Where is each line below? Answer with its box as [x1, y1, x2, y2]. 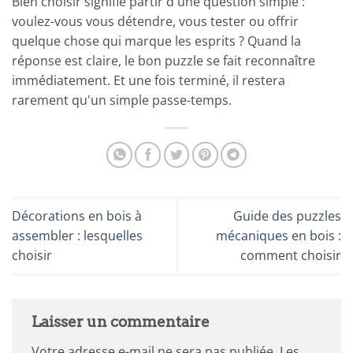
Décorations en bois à [12, 207, 142, 225]
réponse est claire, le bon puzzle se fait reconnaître [12, 51, 315, 69]
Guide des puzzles [233, 207, 341, 225]
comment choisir [240, 247, 341, 265]
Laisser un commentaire [32, 313, 213, 332]
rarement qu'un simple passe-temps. [12, 91, 232, 109]
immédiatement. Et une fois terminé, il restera [12, 71, 285, 89]
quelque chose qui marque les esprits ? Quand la [12, 32, 301, 50]
